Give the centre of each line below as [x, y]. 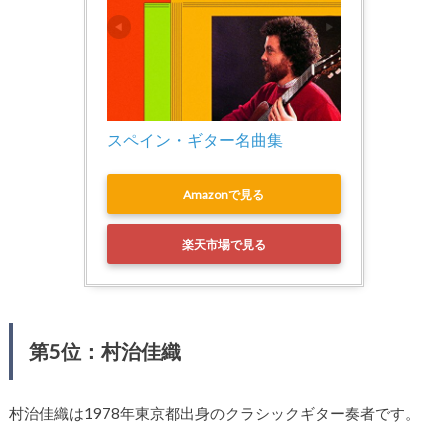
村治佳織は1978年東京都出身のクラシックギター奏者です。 [214, 413]
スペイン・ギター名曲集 [194, 140]
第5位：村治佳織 [104, 351]
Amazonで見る [224, 194]
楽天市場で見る [223, 244]
